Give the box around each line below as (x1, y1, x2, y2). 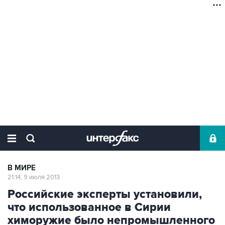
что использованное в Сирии (8, 200, 171, 214)
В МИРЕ (8, 163, 36, 173)
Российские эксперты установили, (8, 187, 202, 201)
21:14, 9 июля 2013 (8, 173, 60, 181)
